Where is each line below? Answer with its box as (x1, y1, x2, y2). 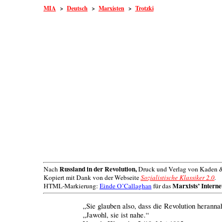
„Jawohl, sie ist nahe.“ (83, 210, 150, 220)
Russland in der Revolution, (59, 164, 137, 174)
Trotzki (135, 4, 154, 12)
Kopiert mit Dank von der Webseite (43, 173, 141, 182)
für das (151, 181, 172, 191)
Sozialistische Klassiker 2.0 (140, 173, 215, 182)
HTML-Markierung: (43, 181, 100, 191)
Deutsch (66, 4, 88, 12)
